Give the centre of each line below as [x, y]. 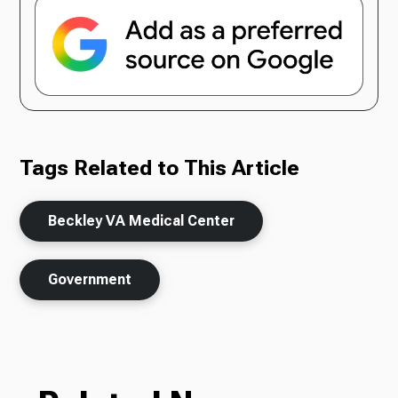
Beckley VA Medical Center [142, 220]
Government [90, 279]
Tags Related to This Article [160, 167]
